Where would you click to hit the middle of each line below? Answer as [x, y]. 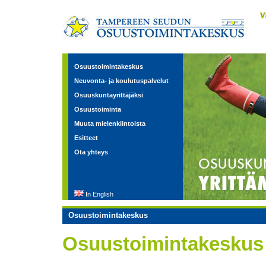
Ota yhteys [91, 152]
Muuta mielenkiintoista [110, 123]
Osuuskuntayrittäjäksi [109, 95]
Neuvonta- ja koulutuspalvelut [121, 81]
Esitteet [86, 138]
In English [99, 194]
